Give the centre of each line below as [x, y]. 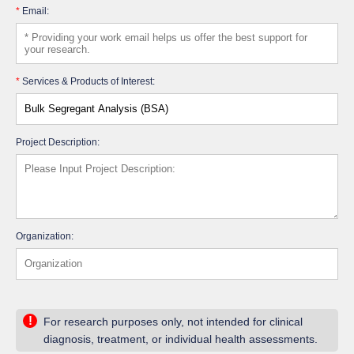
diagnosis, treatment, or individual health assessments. [181, 339]
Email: [34, 10]
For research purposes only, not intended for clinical [173, 321]
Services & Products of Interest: [87, 81]
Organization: [45, 235]
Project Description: [58, 141]
